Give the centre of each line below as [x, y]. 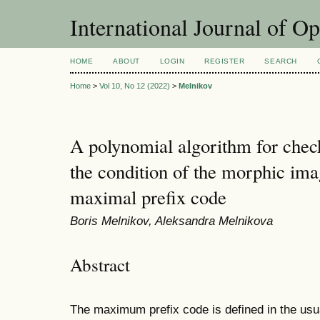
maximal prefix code [148, 197]
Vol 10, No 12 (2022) [135, 86]
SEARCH [281, 61]
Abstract [100, 264]
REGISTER [225, 61]
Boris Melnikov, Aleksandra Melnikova [171, 221]
